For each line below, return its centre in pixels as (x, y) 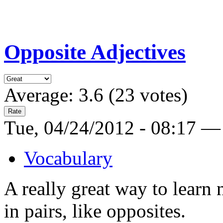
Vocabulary (68, 158)
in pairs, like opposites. (95, 211)
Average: (41, 95)
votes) (161, 95)
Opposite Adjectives (95, 52)
